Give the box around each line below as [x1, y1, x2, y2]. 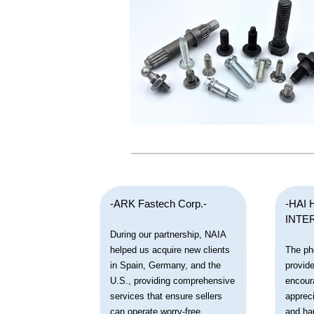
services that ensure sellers [110, 290, 222, 301]
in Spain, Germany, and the [110, 259, 221, 271]
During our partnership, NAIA [110, 228, 226, 240]
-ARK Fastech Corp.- [110, 198, 207, 210]
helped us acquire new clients [110, 244, 230, 255]
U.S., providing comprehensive [110, 275, 235, 286]
